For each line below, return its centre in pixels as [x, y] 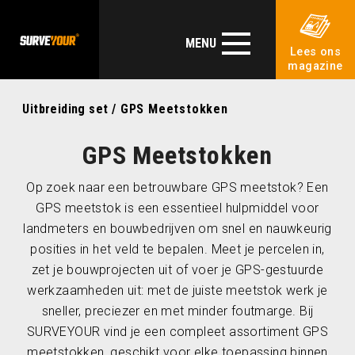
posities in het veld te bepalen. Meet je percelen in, [177, 249]
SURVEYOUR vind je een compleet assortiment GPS [177, 332]
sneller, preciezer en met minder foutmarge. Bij [177, 311]
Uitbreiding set [65, 109]
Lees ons [315, 52]
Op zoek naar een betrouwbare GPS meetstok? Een [177, 187]
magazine [315, 66]
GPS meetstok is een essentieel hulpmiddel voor [177, 208]
